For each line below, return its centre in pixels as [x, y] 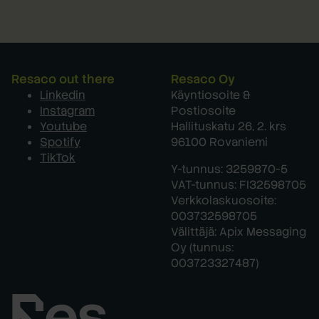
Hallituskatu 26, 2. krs [229, 126]
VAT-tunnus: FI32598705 [239, 184]
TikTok [58, 157]
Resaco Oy [203, 79]
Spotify [60, 142]
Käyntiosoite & [211, 95]
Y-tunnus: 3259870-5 [229, 169]
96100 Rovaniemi [219, 142]
